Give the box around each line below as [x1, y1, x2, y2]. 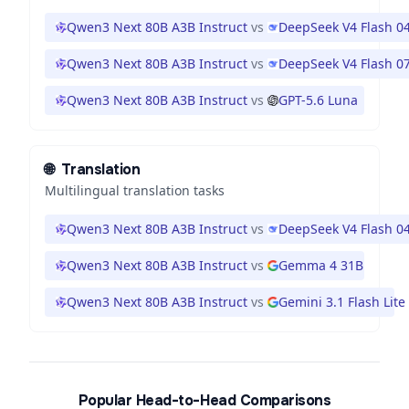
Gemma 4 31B [278, 257, 363, 274]
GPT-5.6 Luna [278, 91, 358, 109]
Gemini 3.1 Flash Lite [278, 293, 405, 310]
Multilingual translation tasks [45, 182, 225, 199]
